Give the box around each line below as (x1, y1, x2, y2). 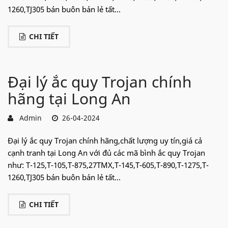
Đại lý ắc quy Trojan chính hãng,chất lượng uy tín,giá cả (8, 135, 202, 146)
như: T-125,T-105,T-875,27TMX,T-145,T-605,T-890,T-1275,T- (8, 159, 209, 170)
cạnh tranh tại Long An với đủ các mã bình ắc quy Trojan (8, 147, 205, 158)
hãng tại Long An (8, 88, 131, 109)
